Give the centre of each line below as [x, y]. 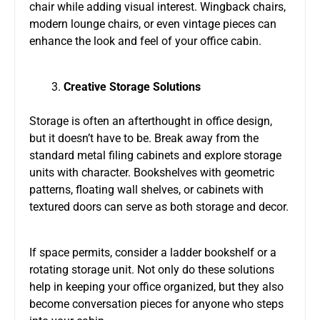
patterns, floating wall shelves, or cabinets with [146, 189]
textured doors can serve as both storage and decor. [159, 206]
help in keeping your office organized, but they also [156, 286]
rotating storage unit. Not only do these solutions [152, 269]
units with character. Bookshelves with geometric [152, 172]
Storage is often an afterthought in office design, [151, 121]
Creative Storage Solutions [132, 86]
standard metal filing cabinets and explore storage [155, 155]
